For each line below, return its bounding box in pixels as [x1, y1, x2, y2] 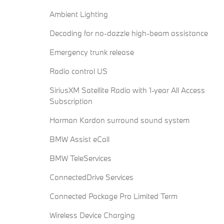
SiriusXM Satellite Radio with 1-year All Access [49, 85, 205, 95]
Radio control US [49, 66, 107, 76]
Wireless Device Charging [49, 210, 135, 220]
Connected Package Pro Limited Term [49, 191, 177, 201]
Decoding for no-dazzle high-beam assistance [49, 28, 208, 38]
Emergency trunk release [49, 47, 134, 57]
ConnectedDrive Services [49, 172, 133, 182]
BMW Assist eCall [49, 134, 109, 144]
